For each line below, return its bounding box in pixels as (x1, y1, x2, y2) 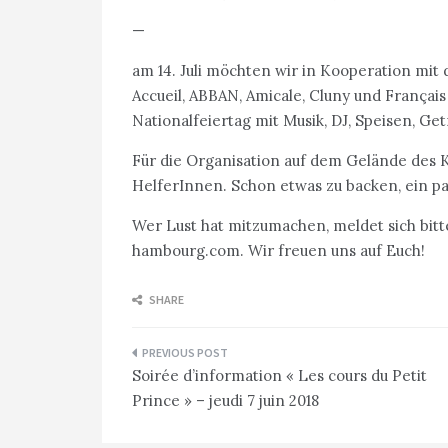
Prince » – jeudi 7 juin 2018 (132, 391, 319, 410)
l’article (131, 403, 222, 436)
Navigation (131, 341, 260, 374)
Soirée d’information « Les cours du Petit (132, 366, 427, 385)
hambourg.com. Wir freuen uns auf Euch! (132, 241, 425, 260)
